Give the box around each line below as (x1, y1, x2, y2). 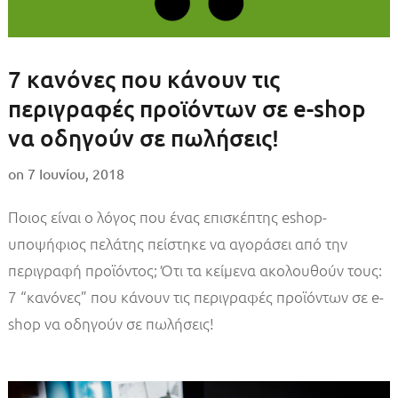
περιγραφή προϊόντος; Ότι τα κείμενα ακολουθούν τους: (7, 260, 382, 281)
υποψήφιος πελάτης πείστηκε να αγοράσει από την (7, 234, 347, 254)
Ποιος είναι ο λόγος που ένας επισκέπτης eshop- (7, 207, 327, 227)
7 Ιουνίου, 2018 (27, 164, 124, 183)
